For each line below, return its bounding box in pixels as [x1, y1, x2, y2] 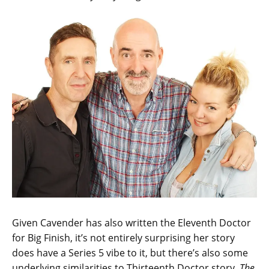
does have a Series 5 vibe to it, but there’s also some [12, 246, 248, 259]
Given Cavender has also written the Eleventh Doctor [12, 216, 251, 229]
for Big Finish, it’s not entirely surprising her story [12, 231, 235, 244]
